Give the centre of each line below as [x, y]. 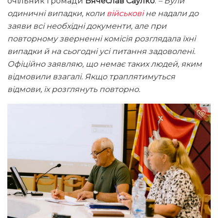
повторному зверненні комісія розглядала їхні [101, 39]
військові [125, 14]
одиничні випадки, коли [57, 14]
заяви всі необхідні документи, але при [87, 26]
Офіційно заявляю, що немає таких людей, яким [105, 64]
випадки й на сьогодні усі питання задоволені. [101, 52]
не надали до [171, 14]
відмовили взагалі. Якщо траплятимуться [91, 77]
